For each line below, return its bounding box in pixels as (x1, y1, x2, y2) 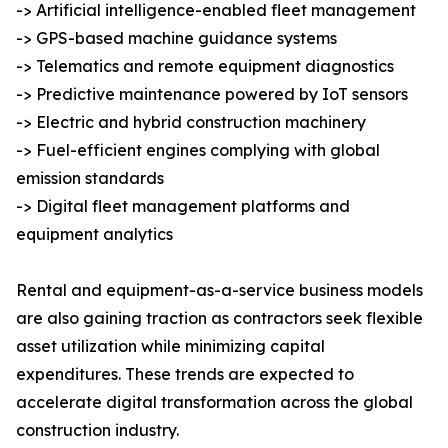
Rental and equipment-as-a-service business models (16, 280, 423, 301)
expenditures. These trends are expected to (16, 364, 354, 385)
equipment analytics (16, 224, 173, 245)
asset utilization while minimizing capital (16, 336, 325, 357)
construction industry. (16, 420, 179, 441)
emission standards (16, 168, 164, 189)
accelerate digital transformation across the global (16, 392, 413, 413)
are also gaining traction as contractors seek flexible (16, 308, 423, 329)
